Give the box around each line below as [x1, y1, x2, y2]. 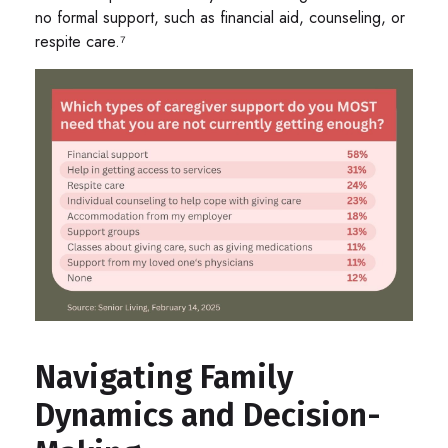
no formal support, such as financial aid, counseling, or [35, 5, 405, 29]
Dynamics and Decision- [35, 395, 381, 434]
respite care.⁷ [35, 29, 126, 53]
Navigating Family [35, 357, 293, 396]
